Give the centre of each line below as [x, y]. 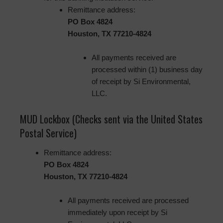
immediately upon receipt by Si [117, 213]
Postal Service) [48, 133]
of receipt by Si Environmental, [141, 82]
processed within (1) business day [147, 70]
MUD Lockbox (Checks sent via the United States [111, 119]
